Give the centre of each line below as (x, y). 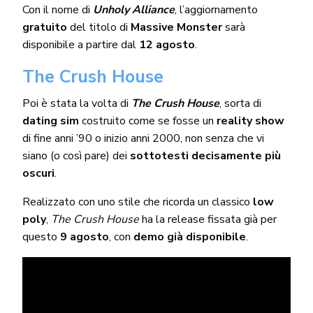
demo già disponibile (189, 236)
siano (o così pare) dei (76, 155)
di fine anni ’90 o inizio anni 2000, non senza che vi (143, 138)
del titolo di (99, 27)
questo (41, 236)
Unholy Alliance (134, 9)
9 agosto (85, 236)
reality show (251, 121)
